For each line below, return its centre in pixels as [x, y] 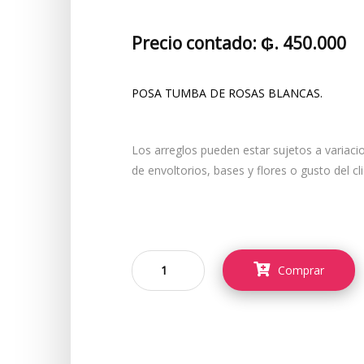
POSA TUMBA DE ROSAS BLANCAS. [227, 93]
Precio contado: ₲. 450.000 [239, 43]
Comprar [301, 270]
